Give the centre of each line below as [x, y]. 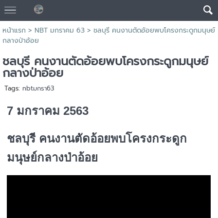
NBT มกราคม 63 [59, 30]
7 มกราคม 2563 [48, 111]
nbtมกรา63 [38, 88]
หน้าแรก [14, 30]
